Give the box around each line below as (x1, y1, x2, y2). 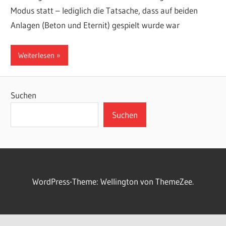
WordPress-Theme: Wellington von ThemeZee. (32, 176, 194, 187)
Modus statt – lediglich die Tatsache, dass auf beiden (11, 5, 198, 16)
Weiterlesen (18, 50, 55, 60)
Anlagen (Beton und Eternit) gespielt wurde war (11, 19, 180, 30)
